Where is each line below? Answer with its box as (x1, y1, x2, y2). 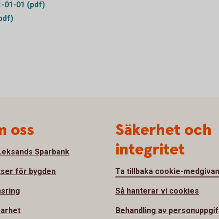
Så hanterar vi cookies (115, 186, 199, 196)
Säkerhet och (115, 120, 212, 141)
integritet (115, 139, 185, 160)
